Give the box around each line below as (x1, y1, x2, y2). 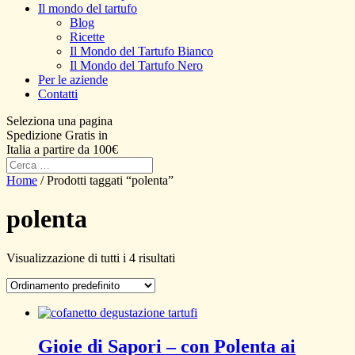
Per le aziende (38, 73, 108, 86)
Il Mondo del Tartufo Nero (70, 59, 203, 72)
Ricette (70, 30, 105, 44)
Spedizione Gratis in (6, 128, 108, 142)
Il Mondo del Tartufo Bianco (70, 44, 213, 58)
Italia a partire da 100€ (6, 143, 118, 156)
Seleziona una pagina (6, 114, 113, 128)
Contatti (38, 87, 78, 101)
